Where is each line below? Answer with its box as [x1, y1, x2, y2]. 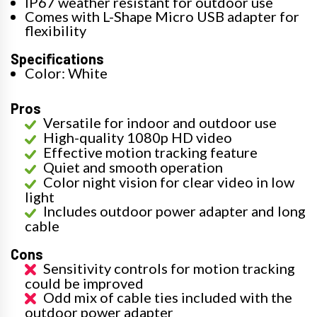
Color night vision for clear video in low [43, 173, 294, 190]
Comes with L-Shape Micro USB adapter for [25, 7, 299, 25]
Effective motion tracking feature [43, 143, 258, 161]
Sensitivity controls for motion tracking [43, 259, 295, 277]
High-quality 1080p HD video [43, 128, 232, 146]
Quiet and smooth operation [43, 158, 223, 175]
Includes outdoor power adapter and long [43, 202, 306, 219]
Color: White [25, 64, 108, 81]
